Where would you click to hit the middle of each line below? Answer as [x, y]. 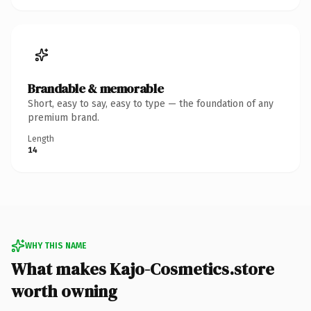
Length [41, 138]
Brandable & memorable [96, 88]
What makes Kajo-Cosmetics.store [143, 269]
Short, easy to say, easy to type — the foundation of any [151, 103]
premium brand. [64, 117]
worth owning [64, 291]
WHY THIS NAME [56, 245]
